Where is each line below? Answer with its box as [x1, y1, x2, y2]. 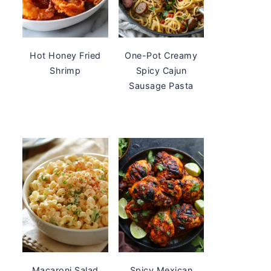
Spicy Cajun [135, 65, 186, 76]
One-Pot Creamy [125, 50, 198, 60]
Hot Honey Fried [30, 50, 101, 60]
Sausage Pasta [129, 80, 194, 91]
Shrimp [50, 65, 81, 76]
